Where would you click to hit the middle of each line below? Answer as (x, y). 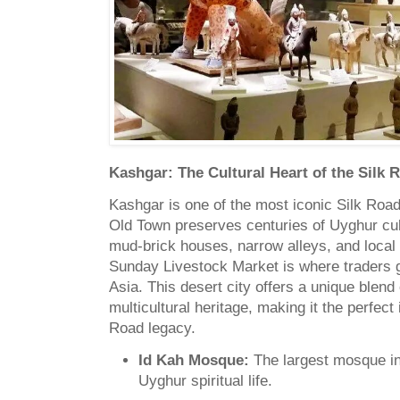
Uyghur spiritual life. (205, 380)
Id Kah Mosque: (194, 360)
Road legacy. (152, 328)
